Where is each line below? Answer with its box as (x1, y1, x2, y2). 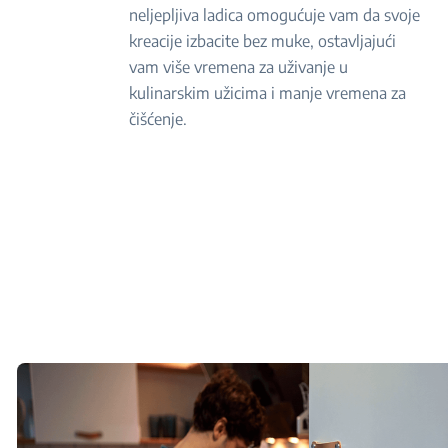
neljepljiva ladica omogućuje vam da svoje (129, 5, 421, 25)
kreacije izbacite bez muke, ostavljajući (129, 31, 397, 51)
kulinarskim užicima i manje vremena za (129, 83, 407, 103)
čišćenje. (129, 109, 188, 129)
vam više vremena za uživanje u (129, 57, 349, 77)
